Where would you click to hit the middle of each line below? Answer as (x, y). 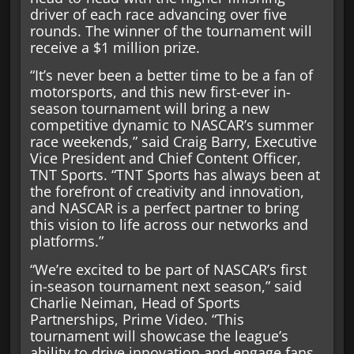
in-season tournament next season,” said (166, 286)
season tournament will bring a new (149, 109)
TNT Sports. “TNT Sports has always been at (175, 175)
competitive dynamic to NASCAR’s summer (171, 125)
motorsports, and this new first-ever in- (160, 92)
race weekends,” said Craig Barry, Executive (173, 142)
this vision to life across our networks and (169, 225)
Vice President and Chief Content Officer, (165, 158)
